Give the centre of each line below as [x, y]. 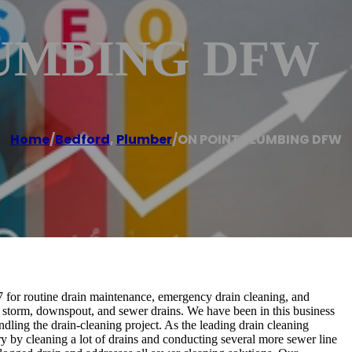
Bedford [82, 139]
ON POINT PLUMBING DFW [260, 139]
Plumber [144, 139]
